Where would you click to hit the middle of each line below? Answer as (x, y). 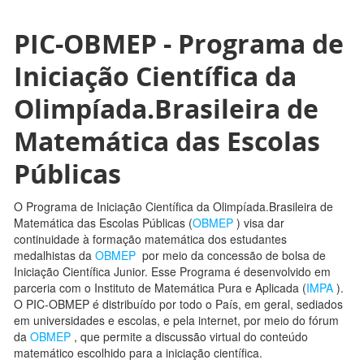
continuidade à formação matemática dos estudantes (150, 239)
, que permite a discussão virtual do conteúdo (191, 337)
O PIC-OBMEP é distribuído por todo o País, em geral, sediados (178, 304)
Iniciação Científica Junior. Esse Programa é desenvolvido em (172, 272)
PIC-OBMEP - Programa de (179, 44)
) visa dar (260, 223)
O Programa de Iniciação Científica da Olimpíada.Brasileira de (173, 207)
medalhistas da (54, 256)
